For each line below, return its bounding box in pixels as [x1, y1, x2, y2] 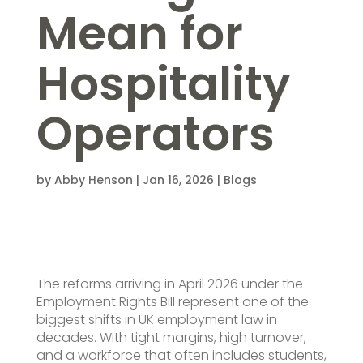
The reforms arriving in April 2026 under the [36, 274, 303, 293]
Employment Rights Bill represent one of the [36, 292, 309, 311]
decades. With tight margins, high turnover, [36, 327, 306, 347]
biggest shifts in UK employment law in [36, 310, 277, 329]
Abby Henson [53, 171, 133, 188]
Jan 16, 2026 [142, 171, 214, 188]
